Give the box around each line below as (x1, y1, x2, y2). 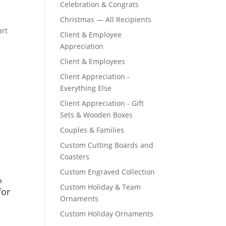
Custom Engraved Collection (60, 167, 155, 177)
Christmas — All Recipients (60, 15, 152, 24)
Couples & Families (60, 125, 125, 135)
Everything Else (60, 83, 112, 93)
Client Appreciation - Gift (60, 98, 144, 108)
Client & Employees (60, 56, 126, 66)
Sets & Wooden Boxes (60, 110, 133, 120)
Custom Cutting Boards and (60, 140, 154, 150)
